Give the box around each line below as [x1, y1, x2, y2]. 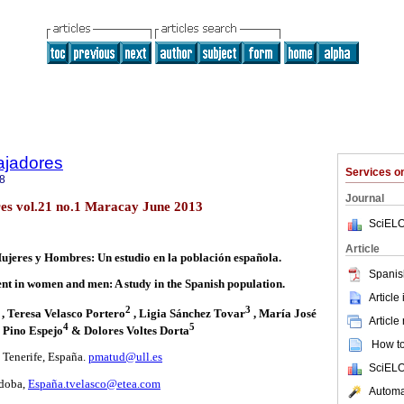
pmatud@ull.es [88, 350, 162, 364]
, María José [250, 306, 317, 320]
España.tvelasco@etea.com [28, 376, 161, 390]
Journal [345, 192, 384, 205]
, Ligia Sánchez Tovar [130, 306, 245, 320]
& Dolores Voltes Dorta [68, 324, 189, 338]
